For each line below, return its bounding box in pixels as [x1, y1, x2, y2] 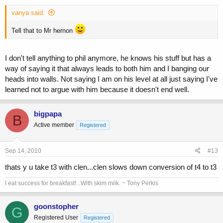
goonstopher [34, 202, 79, 211]
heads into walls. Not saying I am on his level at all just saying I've [5, 75, 218, 84]
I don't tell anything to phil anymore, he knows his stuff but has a [5, 54, 211, 63]
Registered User [34, 214, 78, 221]
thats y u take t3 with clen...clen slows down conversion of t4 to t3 [5, 162, 217, 171]
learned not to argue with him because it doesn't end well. [5, 85, 189, 94]
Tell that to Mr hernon [11, 26, 75, 34]
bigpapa [34, 110, 62, 118]
